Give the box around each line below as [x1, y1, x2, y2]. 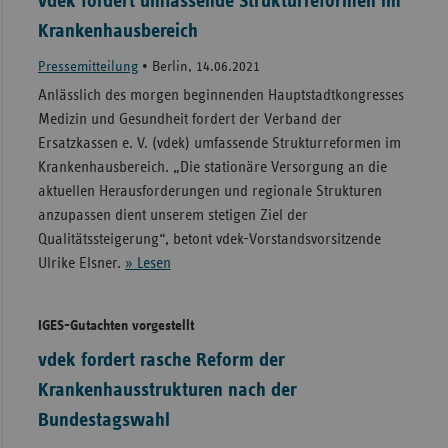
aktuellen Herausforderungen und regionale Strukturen [37, 183, 382, 200]
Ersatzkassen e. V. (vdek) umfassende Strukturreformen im [37, 135, 401, 152]
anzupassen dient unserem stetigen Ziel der [37, 207, 308, 224]
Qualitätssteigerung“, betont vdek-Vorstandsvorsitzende [37, 231, 381, 248]
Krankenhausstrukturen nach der [37, 380, 297, 401]
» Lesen [124, 255, 171, 272]
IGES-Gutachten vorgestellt [37, 318, 194, 334]
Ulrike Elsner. [37, 255, 125, 272]
